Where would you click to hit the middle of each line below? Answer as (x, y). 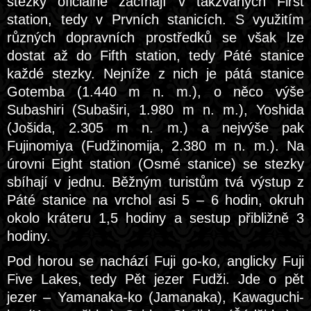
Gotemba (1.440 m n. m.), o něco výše (155, 92)
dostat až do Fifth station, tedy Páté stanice (155, 56)
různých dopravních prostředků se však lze (155, 37)
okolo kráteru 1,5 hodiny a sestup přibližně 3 (155, 218)
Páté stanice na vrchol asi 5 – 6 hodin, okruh (155, 200)
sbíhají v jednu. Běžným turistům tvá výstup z (155, 182)
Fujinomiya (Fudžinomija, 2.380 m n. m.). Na (155, 146)
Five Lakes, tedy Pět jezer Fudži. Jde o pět (155, 279)
